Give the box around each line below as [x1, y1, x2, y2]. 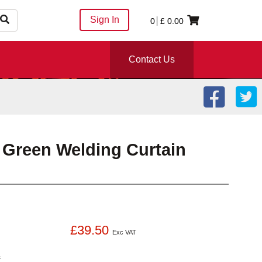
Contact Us [129, 54, 175, 64]
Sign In [89, 15, 119, 25]
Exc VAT [112, 228, 136, 236]
